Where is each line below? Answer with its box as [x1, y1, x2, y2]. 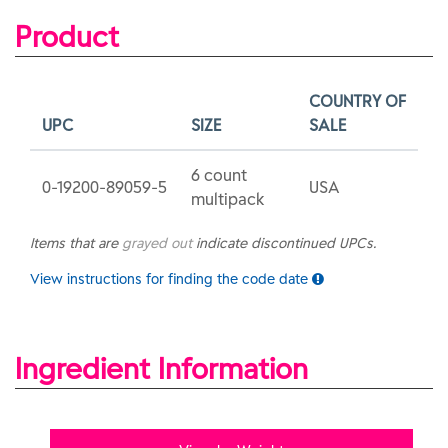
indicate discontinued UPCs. [192, 234, 376, 252]
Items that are [30, 234, 122, 252]
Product [15, 18, 119, 55]
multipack [191, 189, 265, 209]
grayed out [122, 234, 192, 252]
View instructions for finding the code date [30, 270, 312, 288]
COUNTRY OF [309, 91, 406, 111]
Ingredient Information [15, 350, 308, 387]
